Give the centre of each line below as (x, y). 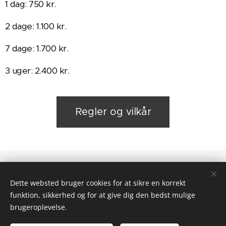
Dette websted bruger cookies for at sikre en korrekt (98, 183)
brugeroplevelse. (39, 207)
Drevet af (80, 184)
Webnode (111, 184)
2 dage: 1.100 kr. (36, 26)
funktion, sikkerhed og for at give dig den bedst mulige (103, 195)
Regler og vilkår (113, 111)
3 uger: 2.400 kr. (38, 70)
